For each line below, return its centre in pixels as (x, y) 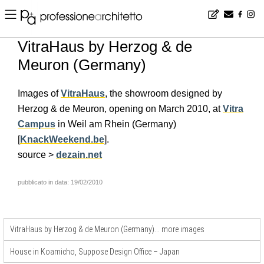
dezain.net (79, 155)
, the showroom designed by (164, 93)
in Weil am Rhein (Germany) (116, 124)
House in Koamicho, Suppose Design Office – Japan (95, 252)
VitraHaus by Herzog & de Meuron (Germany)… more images (107, 229)
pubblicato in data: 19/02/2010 (60, 182)
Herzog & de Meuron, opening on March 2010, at (120, 109)
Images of (39, 93)
